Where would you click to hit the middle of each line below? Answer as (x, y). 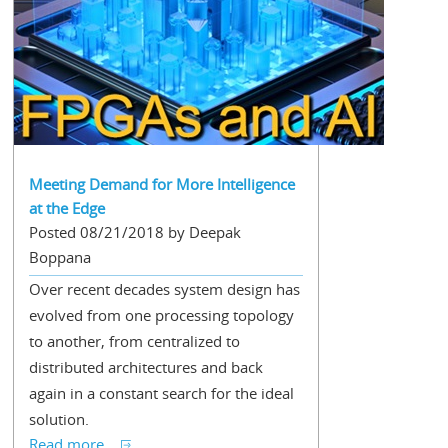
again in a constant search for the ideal (161, 393)
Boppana (59, 257)
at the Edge (66, 208)
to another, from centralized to (134, 341)
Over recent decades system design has (164, 289)
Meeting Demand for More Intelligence (161, 184)
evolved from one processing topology (161, 315)
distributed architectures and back (145, 367)
